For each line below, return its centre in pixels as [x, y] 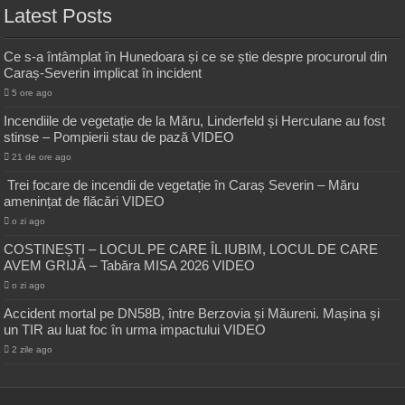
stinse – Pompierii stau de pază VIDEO [119, 137]
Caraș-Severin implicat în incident [103, 73]
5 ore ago [33, 93]
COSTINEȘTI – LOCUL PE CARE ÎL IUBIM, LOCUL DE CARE [191, 250]
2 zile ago [33, 350]
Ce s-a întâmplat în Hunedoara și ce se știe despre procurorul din [196, 57]
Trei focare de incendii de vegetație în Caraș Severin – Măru [182, 185]
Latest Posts [58, 16]
